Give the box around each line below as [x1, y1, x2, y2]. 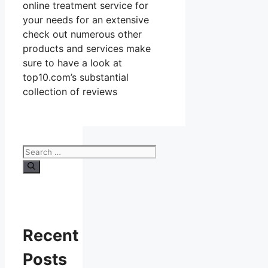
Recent [23, 225, 78, 245]
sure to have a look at [23, 57, 122, 69]
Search [22, 145, 56, 157]
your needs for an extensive [23, 14, 149, 26]
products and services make [23, 42, 151, 55]
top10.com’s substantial [23, 71, 129, 84]
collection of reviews [23, 86, 117, 98]
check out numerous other [23, 28, 142, 41]
